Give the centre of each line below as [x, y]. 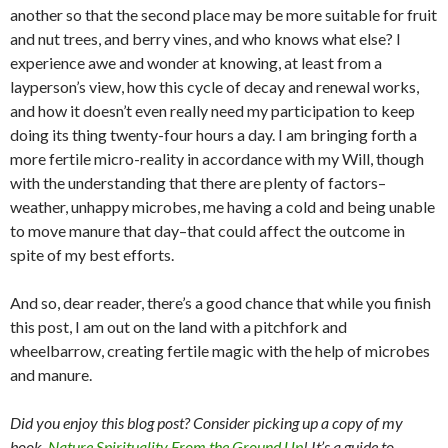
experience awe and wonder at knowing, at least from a [196, 62]
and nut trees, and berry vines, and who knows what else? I [205, 38]
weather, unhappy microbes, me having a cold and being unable [222, 206]
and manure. [51, 374]
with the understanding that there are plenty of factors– [198, 182]
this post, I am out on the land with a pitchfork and [178, 326]
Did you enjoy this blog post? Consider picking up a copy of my [206, 422]
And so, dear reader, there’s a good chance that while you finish [220, 302]
